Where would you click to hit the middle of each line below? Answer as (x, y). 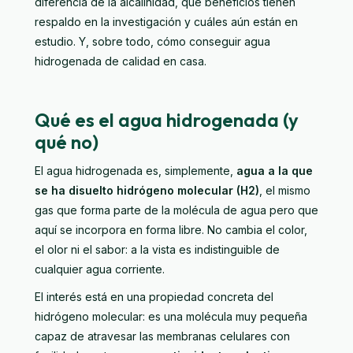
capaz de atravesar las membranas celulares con (162, 336)
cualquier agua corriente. (100, 269)
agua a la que (275, 170)
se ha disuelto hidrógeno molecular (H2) (147, 190)
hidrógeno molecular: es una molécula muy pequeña (171, 316)
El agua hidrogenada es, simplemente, (136, 170)
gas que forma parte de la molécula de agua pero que (176, 210)
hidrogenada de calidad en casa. (121, 61)
